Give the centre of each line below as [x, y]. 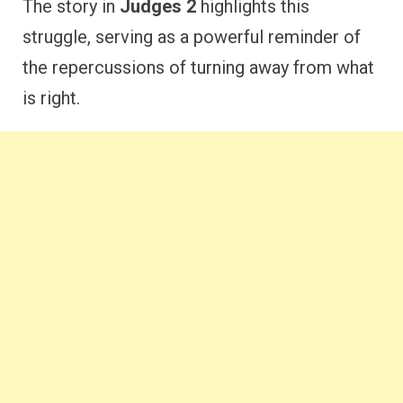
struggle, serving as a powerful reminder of [192, 37]
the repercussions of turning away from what [198, 67]
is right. [51, 98]
